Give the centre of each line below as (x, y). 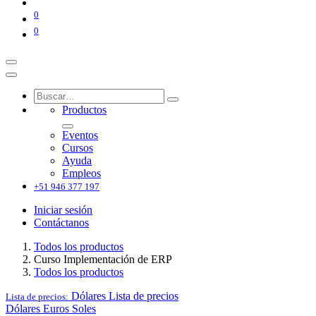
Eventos (80, 135)
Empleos (81, 173)
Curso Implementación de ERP (103, 259)
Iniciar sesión (63, 209)
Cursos (78, 147)
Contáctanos (61, 222)
